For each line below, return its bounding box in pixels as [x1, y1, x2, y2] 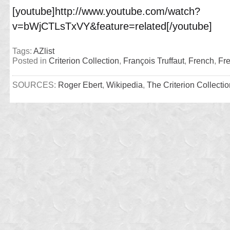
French [188, 56, 214, 65]
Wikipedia [106, 80, 143, 89]
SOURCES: [12, 80, 58, 89]
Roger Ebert [58, 80, 102, 89]
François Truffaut [123, 56, 184, 65]
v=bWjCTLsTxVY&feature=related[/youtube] [12, 20, 212, 32]
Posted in [12, 56, 49, 65]
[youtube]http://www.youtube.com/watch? [12, 5, 200, 17]
